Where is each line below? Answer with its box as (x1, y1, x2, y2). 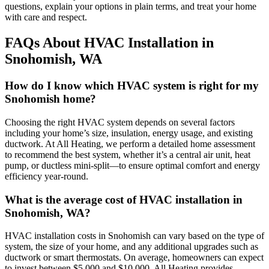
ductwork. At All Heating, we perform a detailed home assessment (5, 138, 255, 149)
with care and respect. (5, 12, 87, 23)
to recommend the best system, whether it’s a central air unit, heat (5, 149, 250, 160)
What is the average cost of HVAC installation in (5, 193, 243, 206)
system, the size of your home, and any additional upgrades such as (5, 241, 258, 252)
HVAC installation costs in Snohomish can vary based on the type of (5, 231, 264, 241)
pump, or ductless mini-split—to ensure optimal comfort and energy (5, 160, 260, 171)
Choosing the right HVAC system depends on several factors (5, 116, 235, 127)
